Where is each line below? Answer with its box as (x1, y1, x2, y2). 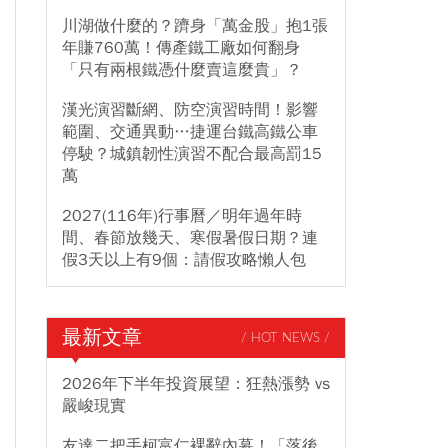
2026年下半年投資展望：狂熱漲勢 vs (62, 374, 330, 394)
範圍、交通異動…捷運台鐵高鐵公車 (62, 122, 318, 142)
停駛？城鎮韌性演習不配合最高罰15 (62, 144, 322, 164)
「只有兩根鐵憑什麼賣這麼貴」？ (62, 60, 302, 80)
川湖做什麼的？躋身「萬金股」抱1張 (62, 16, 328, 36)
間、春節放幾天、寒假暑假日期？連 (62, 228, 318, 248)
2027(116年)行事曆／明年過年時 (62, 206, 302, 226)
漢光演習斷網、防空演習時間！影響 (62, 100, 318, 120)
